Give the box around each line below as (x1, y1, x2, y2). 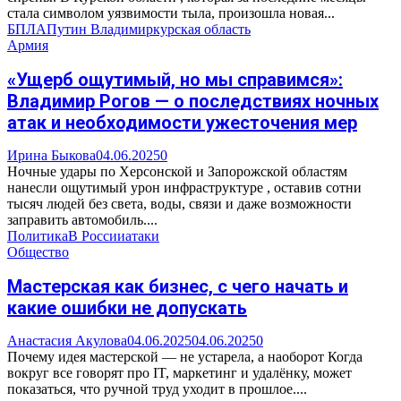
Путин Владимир (47, 21, 153, 38)
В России (68, 228, 125, 244)
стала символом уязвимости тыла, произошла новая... (7, 5, 335, 21)
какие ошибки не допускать (7, 296, 247, 319)
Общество (7, 244, 69, 260)
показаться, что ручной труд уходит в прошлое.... (7, 381, 307, 397)
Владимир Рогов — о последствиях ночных (7, 90, 379, 112)
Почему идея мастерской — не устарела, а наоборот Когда (7, 349, 363, 365)
